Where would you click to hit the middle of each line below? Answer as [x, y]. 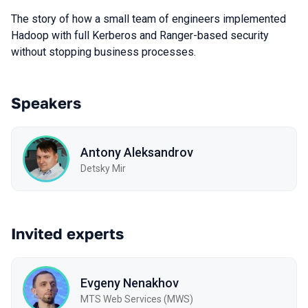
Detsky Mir [103, 168]
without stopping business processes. [103, 52]
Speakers [46, 103]
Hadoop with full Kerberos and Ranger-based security [140, 35]
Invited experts [67, 233]
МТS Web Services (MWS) [137, 299]
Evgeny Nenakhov [130, 283]
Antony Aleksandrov [137, 152]
